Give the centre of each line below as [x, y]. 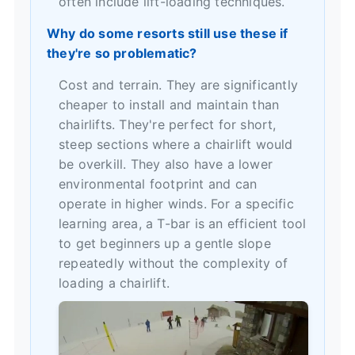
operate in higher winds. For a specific [176, 204]
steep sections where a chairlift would [176, 145]
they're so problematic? [122, 53]
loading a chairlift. [114, 283]
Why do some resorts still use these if [168, 34]
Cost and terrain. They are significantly [178, 85]
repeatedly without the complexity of [174, 263]
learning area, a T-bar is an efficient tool [183, 224]
